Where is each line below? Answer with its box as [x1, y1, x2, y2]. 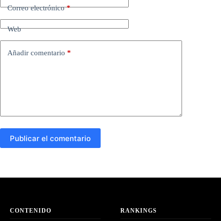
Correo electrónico [7, 3, 65, 12]
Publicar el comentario [10, 133, 91, 143]
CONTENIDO [10, 207, 51, 215]
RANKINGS [120, 207, 157, 215]
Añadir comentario [7, 48, 65, 57]
